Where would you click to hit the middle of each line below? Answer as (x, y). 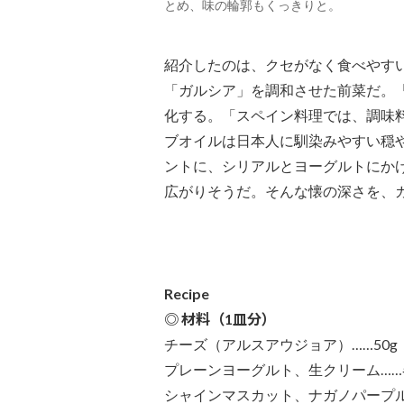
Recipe (187, 294)
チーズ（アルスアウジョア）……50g (281, 344)
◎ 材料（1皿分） (220, 319)
